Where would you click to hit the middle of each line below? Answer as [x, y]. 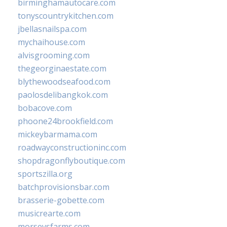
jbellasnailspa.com [52, 29]
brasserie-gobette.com [61, 200]
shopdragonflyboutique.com [71, 161]
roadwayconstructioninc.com [72, 148]
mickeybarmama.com [58, 135]
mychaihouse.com [51, 42]
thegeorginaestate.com [62, 69]
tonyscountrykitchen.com [66, 16]
